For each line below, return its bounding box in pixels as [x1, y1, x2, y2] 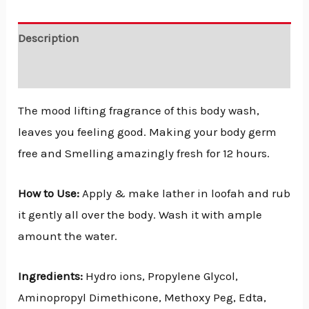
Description [18, 31, 80, 46]
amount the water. [18, 228, 118, 243]
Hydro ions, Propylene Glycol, [83, 269, 239, 283]
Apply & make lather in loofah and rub [79, 186, 291, 200]
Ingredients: [18, 269, 83, 283]
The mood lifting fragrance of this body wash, [18, 103, 260, 117]
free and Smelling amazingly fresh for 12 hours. [18, 146, 270, 160]
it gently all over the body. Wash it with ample [18, 207, 263, 221]
